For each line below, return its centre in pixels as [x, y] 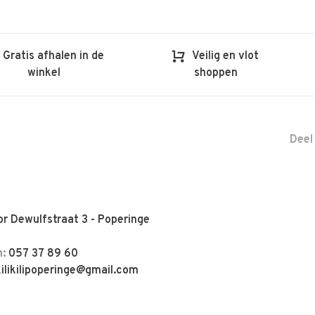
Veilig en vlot [226, 56]
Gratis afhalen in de [54, 56]
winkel [44, 73]
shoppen [216, 73]
